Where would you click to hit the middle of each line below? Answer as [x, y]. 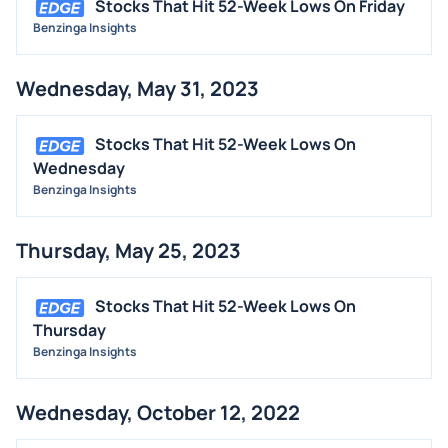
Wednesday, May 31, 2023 [137, 89]
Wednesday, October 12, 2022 [158, 413]
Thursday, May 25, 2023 [128, 251]
